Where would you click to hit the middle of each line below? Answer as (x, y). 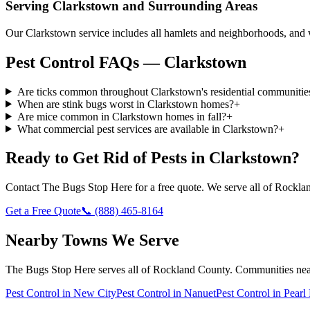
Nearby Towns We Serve (92, 240)
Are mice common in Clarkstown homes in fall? (121, 116)
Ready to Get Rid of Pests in (107, 158)
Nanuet (200, 293)
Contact (24, 188)
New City (95, 293)
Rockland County (191, 270)
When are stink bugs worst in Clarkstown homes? (125, 104)
